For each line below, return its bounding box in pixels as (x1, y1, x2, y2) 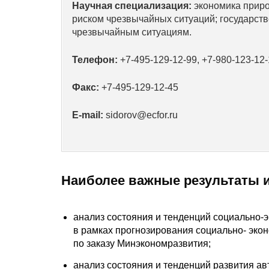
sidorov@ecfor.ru (103, 110, 178, 120)
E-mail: (72, 110, 103, 120)
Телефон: (72, 55, 118, 65)
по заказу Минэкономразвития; (73, 238, 211, 249)
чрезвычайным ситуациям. (72, 27, 192, 37)
